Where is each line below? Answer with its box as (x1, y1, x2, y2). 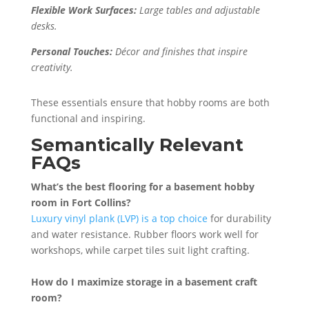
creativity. (30, 60, 73, 74)
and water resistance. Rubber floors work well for (30, 227, 259, 241)
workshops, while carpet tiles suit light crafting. (30, 243, 250, 257)
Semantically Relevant (30, 133, 243, 156)
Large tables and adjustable (136, 3, 260, 17)
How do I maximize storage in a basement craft (30, 275, 257, 288)
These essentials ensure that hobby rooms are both (30, 95, 270, 109)
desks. (30, 19, 57, 32)
